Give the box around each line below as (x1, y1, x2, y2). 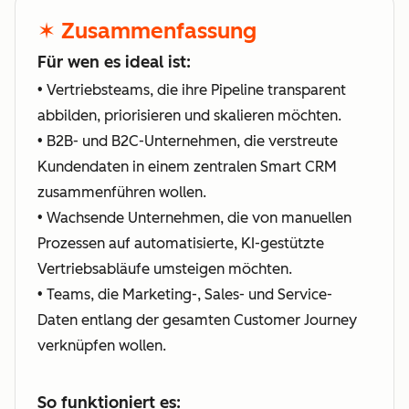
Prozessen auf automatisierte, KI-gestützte (37, 235, 324, 252)
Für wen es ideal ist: (37, 52, 191, 72)
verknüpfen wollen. (37, 337, 166, 354)
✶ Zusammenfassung (37, 17, 257, 44)
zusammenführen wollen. (37, 184, 206, 201)
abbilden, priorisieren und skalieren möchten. (37, 107, 341, 124)
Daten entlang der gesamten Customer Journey (37, 311, 357, 329)
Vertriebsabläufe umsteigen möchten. (37, 260, 292, 278)
